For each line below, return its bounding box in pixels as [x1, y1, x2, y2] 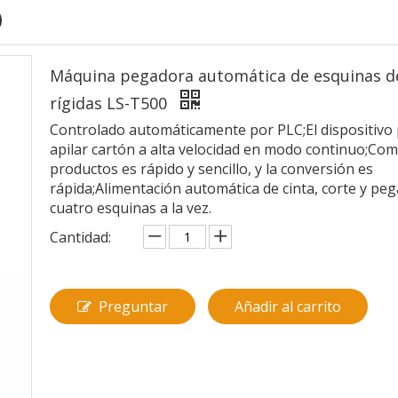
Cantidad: [50, 227, 111, 247]
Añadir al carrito [235, 297, 341, 316]
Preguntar [99, 297, 168, 316]
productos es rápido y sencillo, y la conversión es [50, 159, 373, 179]
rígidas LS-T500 [50, 92, 171, 114]
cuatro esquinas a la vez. [50, 198, 211, 218]
